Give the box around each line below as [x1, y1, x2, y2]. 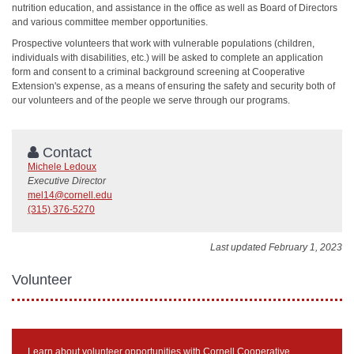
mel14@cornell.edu [28, 190, 112, 201]
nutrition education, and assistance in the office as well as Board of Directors [12, 2, 337, 13]
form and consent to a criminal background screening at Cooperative [12, 66, 305, 77]
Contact [39, 145, 92, 160]
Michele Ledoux [28, 161, 96, 172]
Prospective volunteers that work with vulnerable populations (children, [12, 37, 314, 49]
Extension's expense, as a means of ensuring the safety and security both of [12, 80, 335, 92]
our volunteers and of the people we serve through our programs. [12, 94, 290, 106]
